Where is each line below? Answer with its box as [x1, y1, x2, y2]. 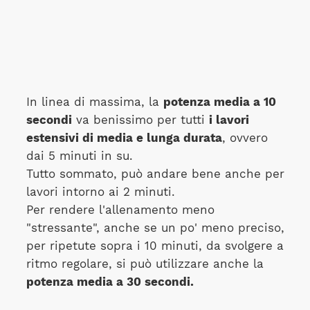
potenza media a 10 [163, 95, 276, 109]
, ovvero [221, 131, 268, 145]
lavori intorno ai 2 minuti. [26, 185, 175, 199]
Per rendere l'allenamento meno [26, 203, 215, 217]
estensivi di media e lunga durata [26, 131, 222, 145]
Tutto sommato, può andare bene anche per [26, 167, 284, 181]
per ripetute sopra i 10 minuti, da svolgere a [26, 239, 284, 253]
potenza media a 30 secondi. [26, 275, 194, 289]
